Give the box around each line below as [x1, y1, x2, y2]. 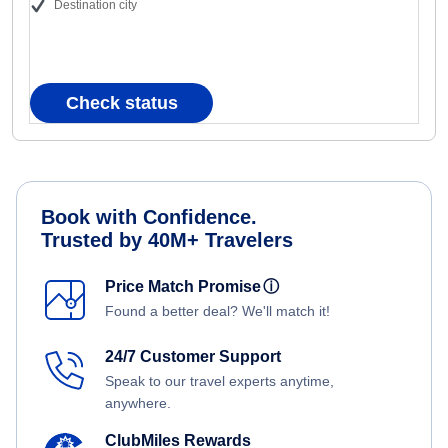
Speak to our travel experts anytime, [105, 373, 334, 390]
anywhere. [105, 395, 171, 412]
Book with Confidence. [41, 206, 257, 229]
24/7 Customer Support [105, 348, 281, 366]
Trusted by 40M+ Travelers [41, 229, 293, 252]
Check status [65, 93, 178, 114]
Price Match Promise [105, 278, 269, 296]
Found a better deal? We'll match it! [105, 303, 330, 320]
